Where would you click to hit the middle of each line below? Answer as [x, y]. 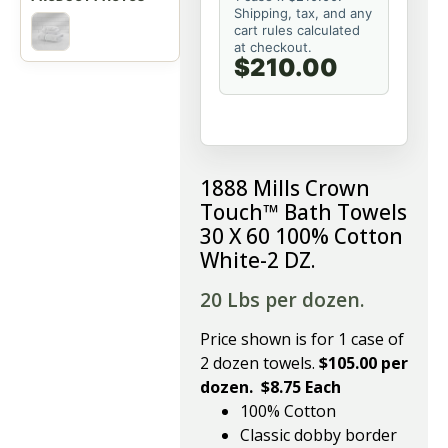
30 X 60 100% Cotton [301, 236]
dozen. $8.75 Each [270, 387]
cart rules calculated [297, 30]
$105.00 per [363, 363]
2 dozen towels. [259, 363]
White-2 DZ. [258, 260]
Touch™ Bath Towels [303, 212]
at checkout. [273, 47]
